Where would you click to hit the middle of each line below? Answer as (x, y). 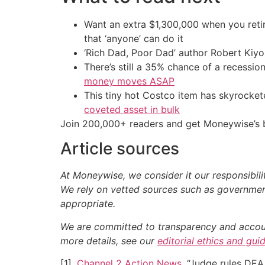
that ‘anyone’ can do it (134, 39)
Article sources (120, 149)
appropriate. (88, 204)
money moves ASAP (129, 81)
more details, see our (109, 240)
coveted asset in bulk (132, 110)
